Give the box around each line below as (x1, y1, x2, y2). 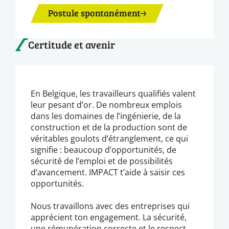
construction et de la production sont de (31, 121, 187, 132)
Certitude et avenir (28, 37, 115, 52)
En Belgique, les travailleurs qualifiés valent (31, 87, 196, 99)
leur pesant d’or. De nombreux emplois (31, 99, 182, 110)
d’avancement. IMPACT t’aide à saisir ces (31, 166, 185, 177)
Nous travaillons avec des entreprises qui (31, 200, 190, 211)
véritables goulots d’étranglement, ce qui (31, 132, 188, 144)
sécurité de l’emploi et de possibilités (31, 155, 173, 166)
